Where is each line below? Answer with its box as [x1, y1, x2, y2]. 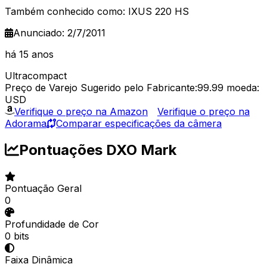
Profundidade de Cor [5, 218, 99, 230]
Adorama [5, 117, 46, 129]
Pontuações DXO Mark [19, 141, 176, 159]
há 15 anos [5, 48, 54, 60]
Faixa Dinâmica [5, 253, 73, 266]
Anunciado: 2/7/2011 [13, 26, 105, 39]
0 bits [5, 229, 29, 242]
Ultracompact [5, 69, 67, 82]
